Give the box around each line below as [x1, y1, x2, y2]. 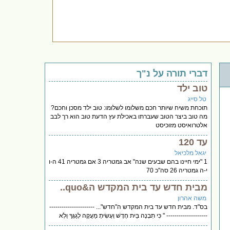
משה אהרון [178, 194, 207, 202]
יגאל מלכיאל [175, 149, 207, 157]
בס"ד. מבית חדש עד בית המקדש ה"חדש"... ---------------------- [49, 203, 208, 210]
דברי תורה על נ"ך [137, 68, 208, 79]
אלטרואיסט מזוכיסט [156, 121, 208, 129]
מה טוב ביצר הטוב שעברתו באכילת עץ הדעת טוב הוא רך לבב [50, 112, 208, 120]
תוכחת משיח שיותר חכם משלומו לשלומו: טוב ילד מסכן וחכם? [51, 104, 208, 111]
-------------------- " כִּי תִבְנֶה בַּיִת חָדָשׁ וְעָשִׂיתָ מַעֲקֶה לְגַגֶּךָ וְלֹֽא [59, 212, 208, 219]
